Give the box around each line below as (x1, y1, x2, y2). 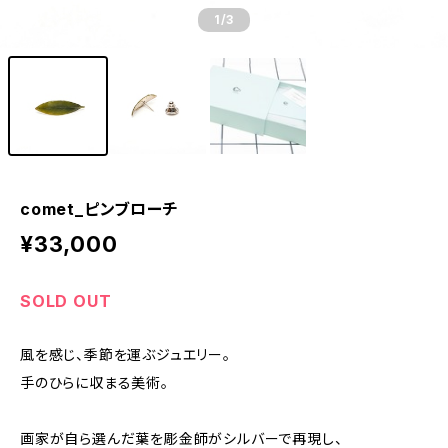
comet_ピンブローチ (20, 199, 179, 219)
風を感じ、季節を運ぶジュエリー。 (20, 346, 231, 363)
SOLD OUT (20, 291, 112, 311)
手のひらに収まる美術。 (20, 374, 169, 391)
